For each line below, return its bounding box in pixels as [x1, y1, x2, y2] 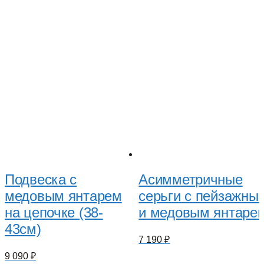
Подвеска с [5, 171, 77, 187]
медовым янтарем [5, 187, 122, 204]
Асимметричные [138, 171, 243, 187]
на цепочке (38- [5, 204, 103, 220]
